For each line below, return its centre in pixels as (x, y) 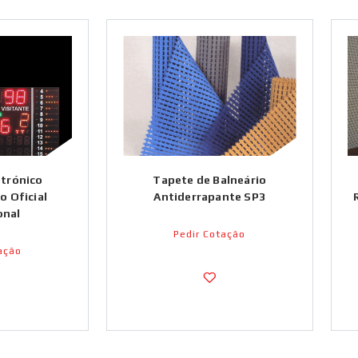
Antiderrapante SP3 (210, 197)
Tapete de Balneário (210, 180)
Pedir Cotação (210, 234)
